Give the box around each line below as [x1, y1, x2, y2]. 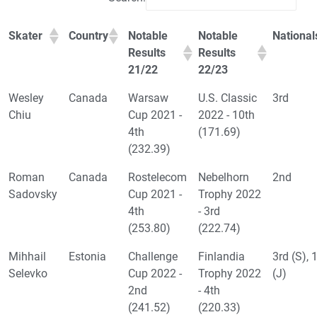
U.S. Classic [198, 91, 257, 105]
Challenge [128, 250, 178, 264]
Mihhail [8, 250, 46, 264]
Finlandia [198, 250, 245, 264]
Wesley [8, 91, 44, 105]
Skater [8, 29, 42, 43]
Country [69, 29, 108, 43]
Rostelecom [128, 171, 187, 185]
